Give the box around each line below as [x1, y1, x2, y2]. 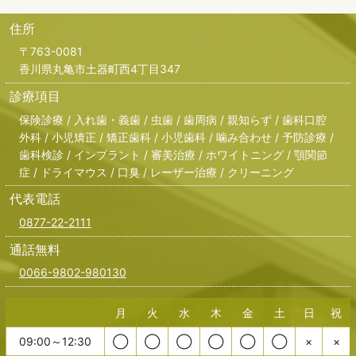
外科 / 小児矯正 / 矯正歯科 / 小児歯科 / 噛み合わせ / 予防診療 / [18, 130, 334, 144]
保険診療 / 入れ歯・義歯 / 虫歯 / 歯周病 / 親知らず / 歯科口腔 [18, 112, 327, 126]
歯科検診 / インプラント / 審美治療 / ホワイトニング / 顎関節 [18, 147, 327, 161]
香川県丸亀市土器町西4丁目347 [18, 62, 180, 76]
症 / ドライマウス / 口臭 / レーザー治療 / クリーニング [18, 164, 294, 179]
